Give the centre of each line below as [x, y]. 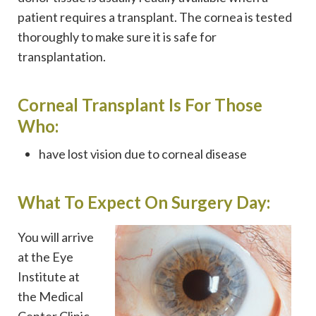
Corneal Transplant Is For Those [140, 104]
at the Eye [45, 256]
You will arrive [56, 237]
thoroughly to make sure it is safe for [117, 36]
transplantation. [62, 56]
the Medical [50, 296]
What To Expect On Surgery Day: [144, 202]
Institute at [49, 276]
